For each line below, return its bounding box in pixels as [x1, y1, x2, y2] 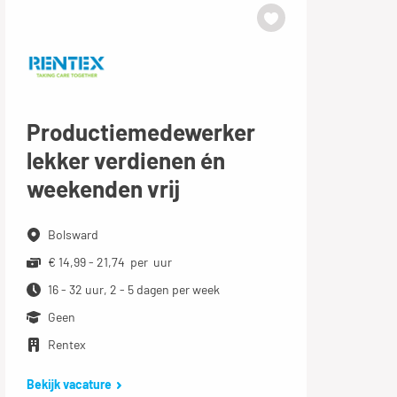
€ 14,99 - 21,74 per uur [47, 253, 172, 269]
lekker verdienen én [26, 145, 225, 174]
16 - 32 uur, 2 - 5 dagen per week [47, 281, 220, 297]
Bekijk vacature [26, 376, 112, 392]
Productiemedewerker [26, 117, 255, 145]
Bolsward [47, 226, 98, 242]
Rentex [47, 336, 86, 352]
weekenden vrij [26, 174, 180, 202]
